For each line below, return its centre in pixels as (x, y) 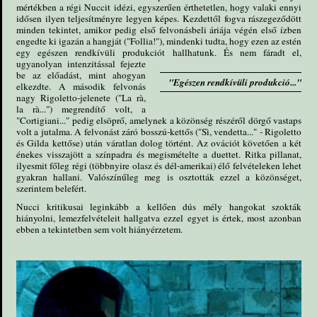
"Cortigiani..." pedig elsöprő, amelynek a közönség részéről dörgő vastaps (159, 121)
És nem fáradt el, (263, 53)
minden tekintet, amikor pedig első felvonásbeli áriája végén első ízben (159, 30)
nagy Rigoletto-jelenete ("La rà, (81, 98)
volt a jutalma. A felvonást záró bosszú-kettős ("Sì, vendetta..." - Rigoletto (159, 132)
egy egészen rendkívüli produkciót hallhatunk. (120, 53)
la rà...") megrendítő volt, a (81, 109)
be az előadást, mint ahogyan (81, 75)
